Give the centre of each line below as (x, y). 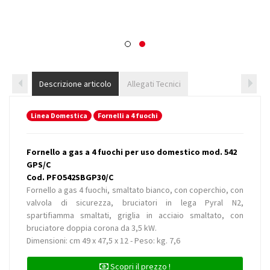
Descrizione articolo (75, 84)
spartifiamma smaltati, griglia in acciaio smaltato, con (135, 215)
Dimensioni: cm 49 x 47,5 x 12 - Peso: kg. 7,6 (103, 240)
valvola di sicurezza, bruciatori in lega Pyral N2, (135, 202)
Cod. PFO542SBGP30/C (70, 177)
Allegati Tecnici (154, 84)
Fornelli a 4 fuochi (128, 115)
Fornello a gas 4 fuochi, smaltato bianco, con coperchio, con (135, 190)
